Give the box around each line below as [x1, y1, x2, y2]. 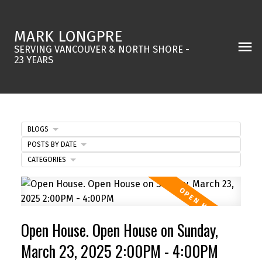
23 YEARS [14, 54, 53, 65]
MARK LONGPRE [14, 27, 122, 46]
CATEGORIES [27, 155, 66, 164]
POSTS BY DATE [27, 140, 77, 149]
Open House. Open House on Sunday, [20, 218, 218, 242]
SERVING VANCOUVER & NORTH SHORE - [14, 44, 189, 55]
